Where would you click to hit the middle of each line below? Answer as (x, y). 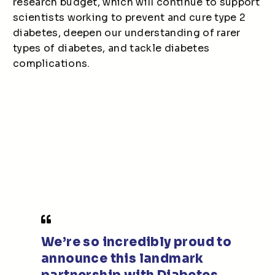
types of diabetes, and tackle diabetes (111, 48)
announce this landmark (122, 259)
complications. (52, 64)
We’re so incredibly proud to (137, 242)
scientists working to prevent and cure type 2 (130, 17)
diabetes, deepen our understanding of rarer (127, 33)
